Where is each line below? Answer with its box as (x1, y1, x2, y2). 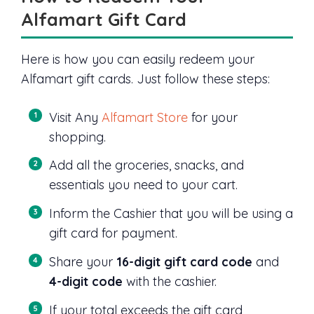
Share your (49, 254, 116, 271)
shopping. (49, 128, 106, 145)
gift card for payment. (49, 225, 177, 242)
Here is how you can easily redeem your (21, 50, 254, 67)
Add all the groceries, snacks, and (49, 157, 244, 174)
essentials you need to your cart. (49, 177, 238, 193)
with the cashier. (123, 273, 217, 290)
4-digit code (49, 273, 123, 290)
